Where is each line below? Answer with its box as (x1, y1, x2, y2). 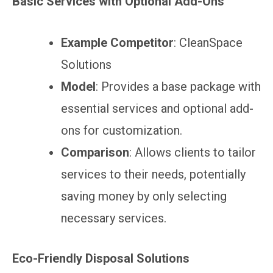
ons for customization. (61, 122, 182, 138)
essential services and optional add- (61, 101, 253, 116)
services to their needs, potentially (61, 166, 246, 182)
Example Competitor (61, 35, 174, 50)
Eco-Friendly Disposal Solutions (12, 250, 190, 266)
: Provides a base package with (96, 79, 261, 94)
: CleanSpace (174, 35, 243, 50)
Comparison (61, 144, 129, 160)
